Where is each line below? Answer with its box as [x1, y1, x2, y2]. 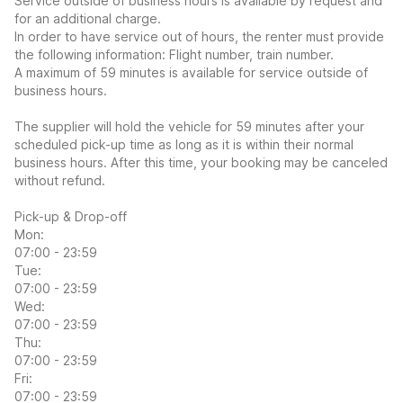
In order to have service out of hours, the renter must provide [14, 29, 384, 44]
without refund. [14, 173, 105, 188]
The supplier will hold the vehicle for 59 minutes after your [14, 119, 364, 134]
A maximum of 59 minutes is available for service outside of [14, 65, 368, 80]
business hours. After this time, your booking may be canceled [14, 155, 388, 170]
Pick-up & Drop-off [14, 209, 127, 224]
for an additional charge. [14, 11, 161, 26]
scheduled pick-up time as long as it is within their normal [14, 137, 354, 152]
